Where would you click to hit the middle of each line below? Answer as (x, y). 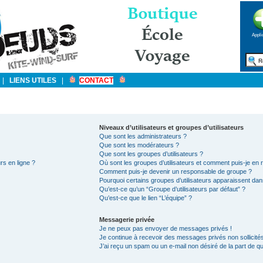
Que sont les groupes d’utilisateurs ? (151, 154)
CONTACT (96, 80)
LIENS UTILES (33, 80)
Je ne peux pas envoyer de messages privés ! (165, 228)
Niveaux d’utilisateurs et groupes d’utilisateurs (171, 127)
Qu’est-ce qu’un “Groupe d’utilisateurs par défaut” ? (172, 189)
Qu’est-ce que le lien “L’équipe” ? (145, 198)
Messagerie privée (127, 220)
